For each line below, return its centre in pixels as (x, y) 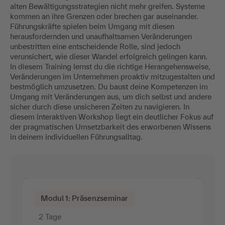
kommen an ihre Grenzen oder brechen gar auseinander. (104, 16)
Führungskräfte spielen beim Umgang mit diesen (92, 26)
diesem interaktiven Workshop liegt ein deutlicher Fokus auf (112, 117)
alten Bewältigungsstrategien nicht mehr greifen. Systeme (107, 6)
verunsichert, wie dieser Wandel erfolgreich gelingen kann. (109, 56)
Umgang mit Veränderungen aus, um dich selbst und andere (111, 96)
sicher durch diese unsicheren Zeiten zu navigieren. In (100, 106)
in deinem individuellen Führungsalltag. (76, 137)
